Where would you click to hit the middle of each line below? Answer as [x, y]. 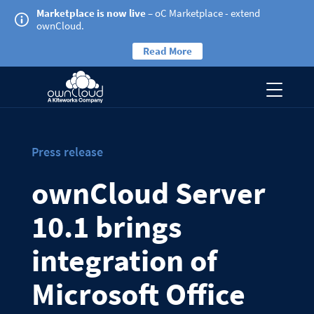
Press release [67, 152]
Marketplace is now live [91, 13]
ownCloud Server [148, 193]
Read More [168, 51]
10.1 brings [106, 227]
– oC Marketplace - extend [203, 13]
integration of [124, 261]
